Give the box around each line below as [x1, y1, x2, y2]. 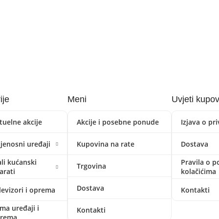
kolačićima [180, 167, 216, 176]
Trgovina [77, 161, 107, 171]
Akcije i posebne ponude [77, 117, 159, 127]
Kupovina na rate [77, 139, 135, 149]
